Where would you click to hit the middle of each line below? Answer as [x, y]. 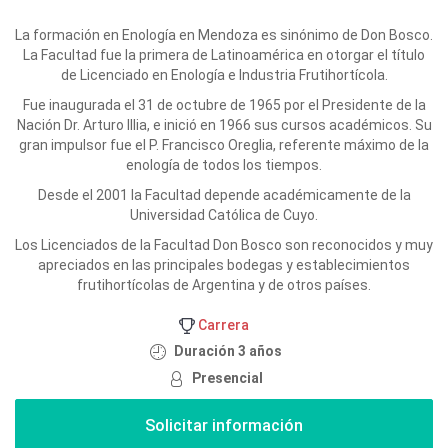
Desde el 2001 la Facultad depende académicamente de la [224, 195]
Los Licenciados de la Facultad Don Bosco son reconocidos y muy [224, 245]
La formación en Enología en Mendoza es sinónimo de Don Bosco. [224, 35]
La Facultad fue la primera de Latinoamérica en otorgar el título [224, 55]
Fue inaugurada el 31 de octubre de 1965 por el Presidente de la [224, 105]
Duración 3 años [227, 351]
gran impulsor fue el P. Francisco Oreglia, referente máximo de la [224, 145]
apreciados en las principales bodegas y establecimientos [224, 265]
